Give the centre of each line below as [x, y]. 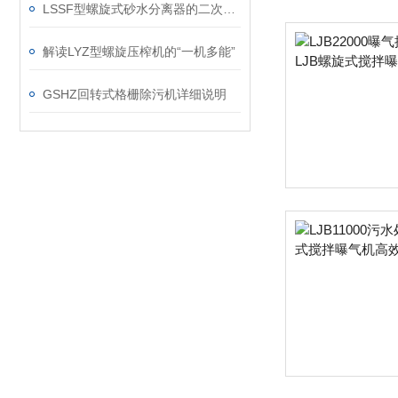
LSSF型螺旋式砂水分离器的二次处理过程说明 [229, 9]
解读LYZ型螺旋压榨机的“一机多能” [139, 52]
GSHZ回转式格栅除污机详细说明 [135, 94]
